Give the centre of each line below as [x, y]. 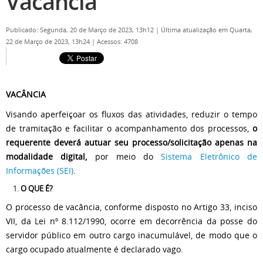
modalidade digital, [47, 156]
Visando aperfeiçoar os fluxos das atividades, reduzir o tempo [131, 114]
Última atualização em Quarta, [207, 30]
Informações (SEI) [40, 171]
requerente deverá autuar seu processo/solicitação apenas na [131, 142]
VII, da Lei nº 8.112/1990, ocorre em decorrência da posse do [131, 221]
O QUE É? [37, 189]
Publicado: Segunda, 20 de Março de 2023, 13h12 [81, 30]
